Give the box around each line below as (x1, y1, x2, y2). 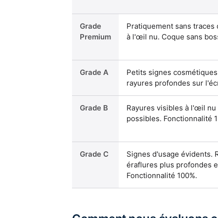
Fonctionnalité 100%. (127, 171, 197, 180)
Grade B (80, 103, 108, 112)
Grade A (80, 68, 109, 77)
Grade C (80, 149, 109, 159)
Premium (80, 32, 111, 41)
